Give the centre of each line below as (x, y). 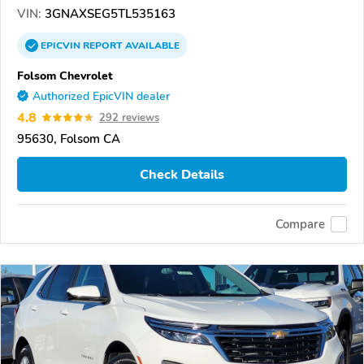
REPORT (103, 45)
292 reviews (129, 117)
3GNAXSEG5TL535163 (108, 13)
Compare (300, 224)
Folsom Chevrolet (65, 75)
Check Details (182, 174)
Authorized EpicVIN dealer (101, 96)
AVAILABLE (151, 45)
